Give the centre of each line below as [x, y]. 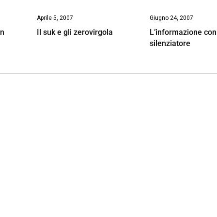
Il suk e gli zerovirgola [75, 32]
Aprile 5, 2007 [55, 18]
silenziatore [170, 43]
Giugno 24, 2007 [172, 18]
